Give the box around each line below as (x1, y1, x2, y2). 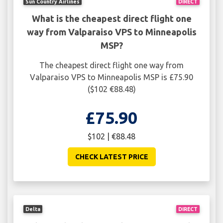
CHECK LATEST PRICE (75, 153, 148, 161)
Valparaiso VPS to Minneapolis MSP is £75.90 (30, 73, 193, 82)
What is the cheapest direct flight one (31, 13, 192, 24)
